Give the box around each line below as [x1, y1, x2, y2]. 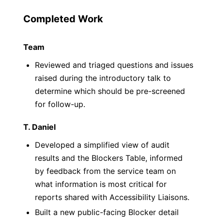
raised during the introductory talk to [35, 73, 171, 83]
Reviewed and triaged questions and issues [35, 60, 193, 70]
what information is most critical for [35, 179, 167, 189]
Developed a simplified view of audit [35, 140, 170, 150]
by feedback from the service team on [35, 166, 176, 176]
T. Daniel [23, 122, 56, 132]
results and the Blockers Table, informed [35, 153, 183, 163]
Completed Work [23, 13, 103, 25]
